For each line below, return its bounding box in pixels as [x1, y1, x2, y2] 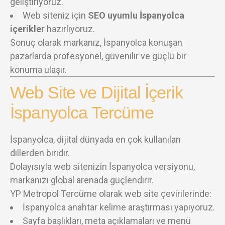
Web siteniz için [23, 10, 88, 21]
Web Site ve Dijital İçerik [10, 82, 183, 102]
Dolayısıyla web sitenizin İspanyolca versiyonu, [10, 161, 195, 172]
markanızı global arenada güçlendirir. [10, 174, 154, 185]
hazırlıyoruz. [45, 23, 95, 34]
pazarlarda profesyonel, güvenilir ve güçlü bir [10, 50, 186, 61]
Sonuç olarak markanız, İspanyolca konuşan [10, 37, 182, 48]
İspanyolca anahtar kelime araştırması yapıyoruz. [23, 201, 215, 212]
